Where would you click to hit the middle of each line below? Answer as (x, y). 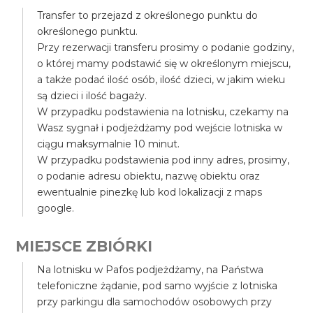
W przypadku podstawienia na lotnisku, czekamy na (163, 111)
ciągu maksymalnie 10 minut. (109, 144)
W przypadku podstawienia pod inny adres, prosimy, (163, 160)
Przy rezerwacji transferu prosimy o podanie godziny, (166, 47)
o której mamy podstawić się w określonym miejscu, (164, 63)
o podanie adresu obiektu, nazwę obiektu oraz (149, 176)
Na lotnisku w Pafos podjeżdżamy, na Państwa (151, 269)
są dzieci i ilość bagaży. (92, 95)
